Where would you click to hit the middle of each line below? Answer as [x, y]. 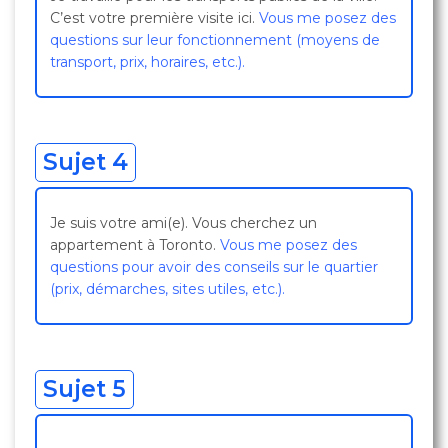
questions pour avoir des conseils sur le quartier [214, 267]
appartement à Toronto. [135, 245]
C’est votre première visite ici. [154, 18]
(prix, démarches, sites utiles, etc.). [167, 289]
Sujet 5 [84, 389]
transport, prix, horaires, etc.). [147, 62]
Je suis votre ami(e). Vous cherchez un [183, 223]
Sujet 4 [85, 162]
